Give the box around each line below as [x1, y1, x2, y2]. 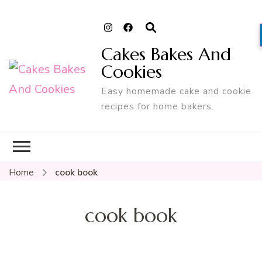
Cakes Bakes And [101, 43, 232, 65]
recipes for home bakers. [101, 99, 215, 112]
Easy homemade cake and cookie [101, 84, 252, 97]
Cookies [101, 60, 163, 82]
